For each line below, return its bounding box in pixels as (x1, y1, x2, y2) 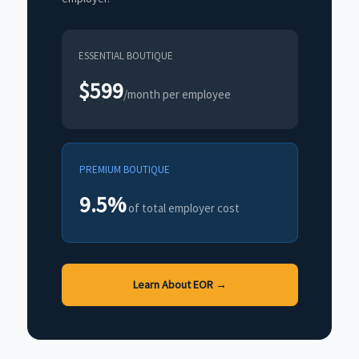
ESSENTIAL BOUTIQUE (78, 49, 173, 63)
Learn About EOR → (132, 277, 227, 292)
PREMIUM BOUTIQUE (79, 162, 170, 176)
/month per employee (123, 87, 231, 103)
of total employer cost (125, 200, 240, 216)
